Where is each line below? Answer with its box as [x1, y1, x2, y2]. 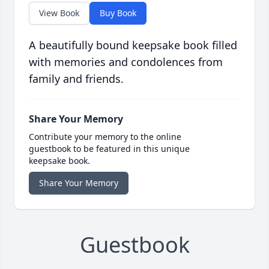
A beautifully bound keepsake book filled [29, 38, 237, 53]
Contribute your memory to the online [29, 131, 181, 143]
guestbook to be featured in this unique [29, 143, 190, 155]
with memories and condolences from [29, 55, 223, 70]
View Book [39, 7, 79, 19]
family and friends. [29, 71, 124, 86]
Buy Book [100, 7, 136, 19]
